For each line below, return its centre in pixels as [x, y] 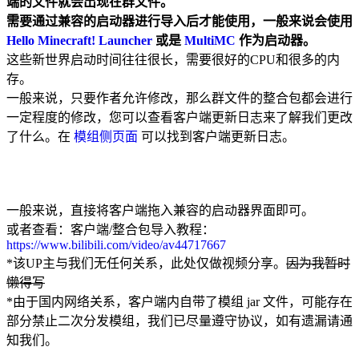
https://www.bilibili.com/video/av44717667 [116, 244]
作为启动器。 [276, 40]
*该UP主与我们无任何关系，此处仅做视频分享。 [146, 263]
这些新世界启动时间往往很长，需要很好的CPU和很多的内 [173, 59]
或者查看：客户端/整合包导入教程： [111, 229]
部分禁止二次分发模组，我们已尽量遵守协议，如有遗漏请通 [179, 321]
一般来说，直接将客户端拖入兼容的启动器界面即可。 [160, 210]
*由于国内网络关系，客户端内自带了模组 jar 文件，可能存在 [179, 301]
